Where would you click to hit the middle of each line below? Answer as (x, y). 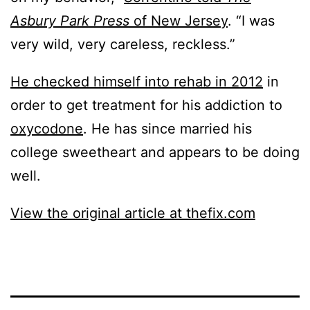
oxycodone (47, 129)
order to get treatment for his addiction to (146, 106)
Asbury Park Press (70, 21)
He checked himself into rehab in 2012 (137, 82)
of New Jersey (179, 21)
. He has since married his (167, 129)
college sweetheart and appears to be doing (155, 153)
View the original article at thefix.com (133, 213)
